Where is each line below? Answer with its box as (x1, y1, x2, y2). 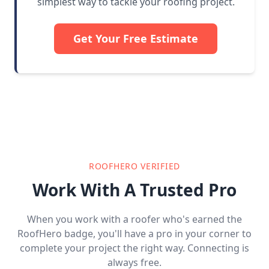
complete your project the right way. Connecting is (20, 241, 249, 255)
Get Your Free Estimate (73, 31, 198, 46)
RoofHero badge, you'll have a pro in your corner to (17, 227, 252, 241)
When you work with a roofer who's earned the (27, 213, 242, 226)
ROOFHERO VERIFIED (89, 160, 180, 172)
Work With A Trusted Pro (32, 178, 237, 202)
